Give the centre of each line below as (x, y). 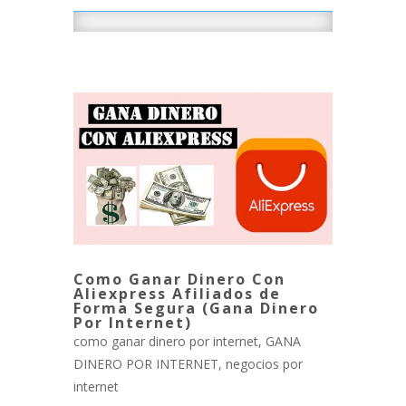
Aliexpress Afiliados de (177, 293)
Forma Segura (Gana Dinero (196, 308)
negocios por (264, 363)
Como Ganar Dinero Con (179, 279)
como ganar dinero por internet (165, 341)
